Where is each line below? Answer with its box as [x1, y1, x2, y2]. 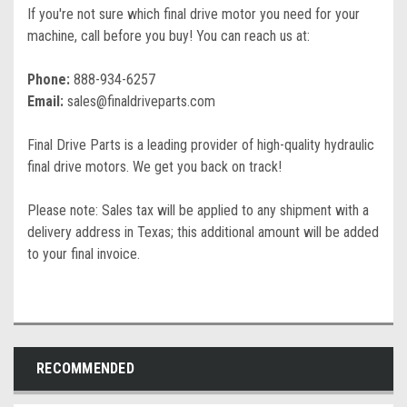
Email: [27, 93, 64, 110]
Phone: [27, 71, 70, 88]
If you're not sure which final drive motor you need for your [27, 5, 360, 23]
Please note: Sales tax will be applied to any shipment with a [27, 202, 369, 219]
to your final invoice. [27, 245, 140, 263]
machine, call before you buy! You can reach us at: [27, 27, 310, 45]
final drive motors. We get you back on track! [27, 158, 282, 175]
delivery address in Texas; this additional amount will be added [27, 223, 379, 241]
